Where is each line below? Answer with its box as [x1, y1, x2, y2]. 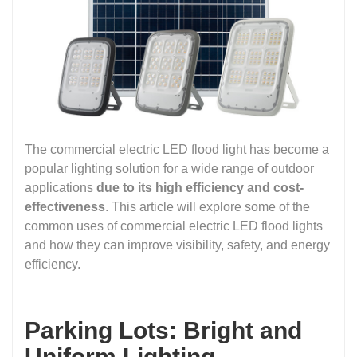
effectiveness [25, 200, 105, 214]
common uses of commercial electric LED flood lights [25, 219, 323, 233]
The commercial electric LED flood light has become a [25, 143, 329, 157]
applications [25, 181, 96, 195]
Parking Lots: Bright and [25, 317, 302, 344]
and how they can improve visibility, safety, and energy [25, 238, 330, 253]
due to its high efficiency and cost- [96, 181, 304, 195]
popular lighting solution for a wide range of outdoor [25, 162, 314, 176]
